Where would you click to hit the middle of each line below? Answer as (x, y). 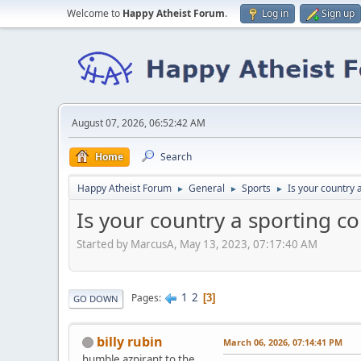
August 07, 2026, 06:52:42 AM (139, 123)
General (207, 188)
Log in (275, 13)
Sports (256, 188)
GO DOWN (96, 298)
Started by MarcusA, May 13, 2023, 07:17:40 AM (197, 244)
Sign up (338, 13)
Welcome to (95, 13)
